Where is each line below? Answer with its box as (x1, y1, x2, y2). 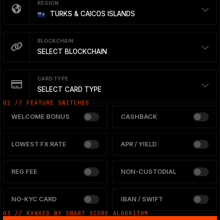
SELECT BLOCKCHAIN (37, 47, 107, 55)
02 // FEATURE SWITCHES (3, 99, 89, 106)
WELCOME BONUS (11, 112, 70, 120)
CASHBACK (121, 112, 157, 120)
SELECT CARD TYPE (37, 85, 102, 93)
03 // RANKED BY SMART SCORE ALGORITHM (3, 209, 148, 217)
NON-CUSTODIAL (121, 167, 176, 175)
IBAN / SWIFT (121, 195, 163, 203)
